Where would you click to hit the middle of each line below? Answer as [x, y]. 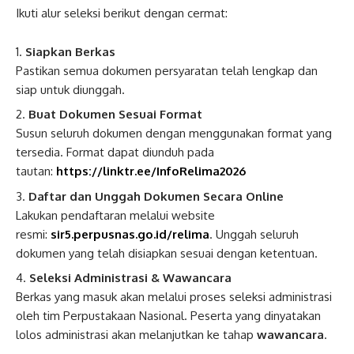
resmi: [33, 234]
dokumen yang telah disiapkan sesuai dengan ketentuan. [167, 253]
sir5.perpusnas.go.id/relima [130, 234]
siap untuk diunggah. [70, 89]
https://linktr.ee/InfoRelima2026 [151, 171]
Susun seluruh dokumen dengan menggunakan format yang [174, 134]
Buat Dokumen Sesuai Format [115, 115]
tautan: [36, 171]
